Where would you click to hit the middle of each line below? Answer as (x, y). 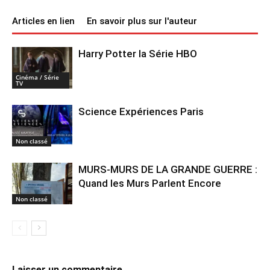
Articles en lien (43, 21)
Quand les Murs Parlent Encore (150, 183)
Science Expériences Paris (141, 111)
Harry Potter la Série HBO (138, 53)
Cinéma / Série (37, 77)
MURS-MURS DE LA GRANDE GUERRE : (168, 169)
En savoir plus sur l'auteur (142, 21)
